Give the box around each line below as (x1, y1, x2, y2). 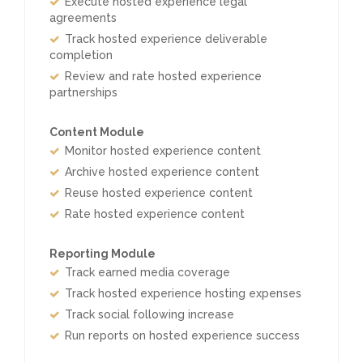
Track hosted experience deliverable (65, 32, 267, 45)
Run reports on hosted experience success (65, 329, 300, 342)
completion (49, 49, 113, 62)
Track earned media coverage (65, 266, 230, 279)
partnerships (49, 86, 117, 99)
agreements (49, 11, 117, 24)
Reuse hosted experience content (65, 186, 253, 199)
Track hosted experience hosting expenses (65, 287, 301, 300)
